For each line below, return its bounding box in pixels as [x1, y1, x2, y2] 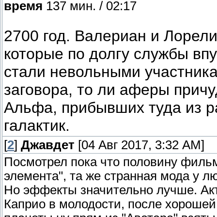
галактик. [4, 117, 70, 135]
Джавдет [21, 138, 75, 152]
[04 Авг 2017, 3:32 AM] [75, 138, 204, 152]
